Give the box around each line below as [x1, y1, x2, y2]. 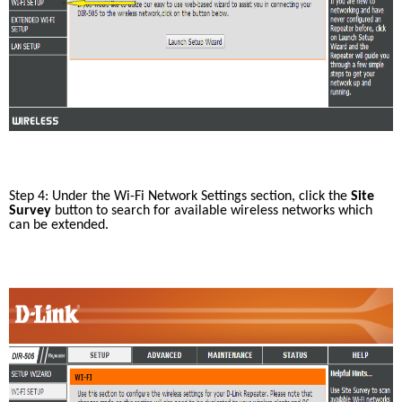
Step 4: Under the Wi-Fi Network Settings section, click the [9, 189, 351, 204]
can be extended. [9, 218, 112, 232]
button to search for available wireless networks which [51, 204, 372, 218]
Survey [9, 204, 51, 218]
